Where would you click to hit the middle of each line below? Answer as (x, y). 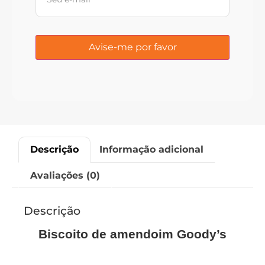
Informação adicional (151, 149)
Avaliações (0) (65, 175)
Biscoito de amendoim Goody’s (132, 235)
